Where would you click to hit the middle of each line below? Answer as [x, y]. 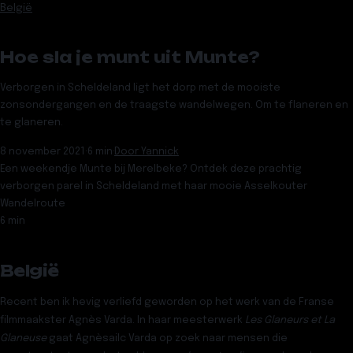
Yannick [160, 152]
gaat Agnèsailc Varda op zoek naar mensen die [168, 338]
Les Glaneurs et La [290, 320]
